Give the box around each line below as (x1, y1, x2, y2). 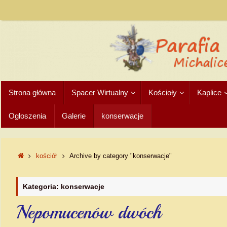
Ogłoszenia (9, 111, 46, 120)
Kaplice (197, 88, 221, 97)
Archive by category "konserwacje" (69, 153, 172, 160)
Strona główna (9, 88, 56, 97)
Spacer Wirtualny (71, 88, 128, 97)
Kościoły (148, 88, 177, 97)
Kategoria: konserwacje (23, 182, 104, 191)
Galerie (62, 111, 86, 120)
